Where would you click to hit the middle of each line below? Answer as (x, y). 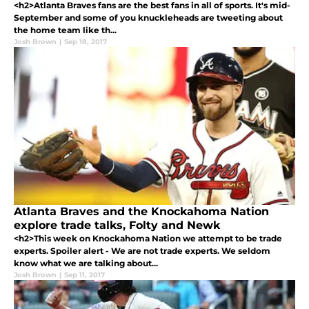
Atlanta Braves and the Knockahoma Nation (141, 211)
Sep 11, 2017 (84, 275)
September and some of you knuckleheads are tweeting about (148, 17)
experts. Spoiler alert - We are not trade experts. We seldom (142, 250)
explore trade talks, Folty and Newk (117, 225)
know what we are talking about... (86, 263)
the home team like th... (65, 30)
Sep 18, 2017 (86, 41)
